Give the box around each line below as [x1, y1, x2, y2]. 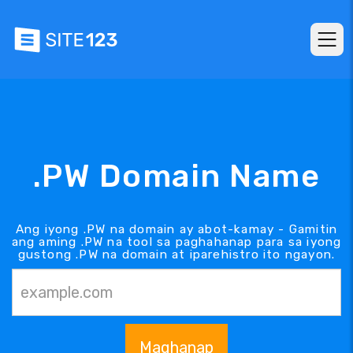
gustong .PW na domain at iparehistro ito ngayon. [17, 247, 336, 262]
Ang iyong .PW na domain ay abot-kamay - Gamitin [15, 221, 338, 236]
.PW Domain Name [32, 157, 321, 195]
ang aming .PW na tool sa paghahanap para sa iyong [11, 234, 342, 249]
